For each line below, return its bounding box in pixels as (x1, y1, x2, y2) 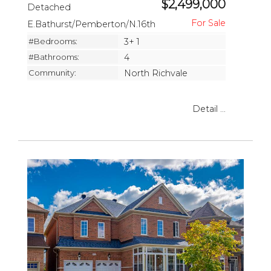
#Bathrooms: (28, 51, 79, 62)
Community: (28, 67, 76, 77)
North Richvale (124, 67, 188, 79)
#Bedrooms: (28, 36, 77, 46)
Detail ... (192, 103, 226, 114)
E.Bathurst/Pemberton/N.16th (27, 18, 158, 30)
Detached (27, 1, 73, 13)
